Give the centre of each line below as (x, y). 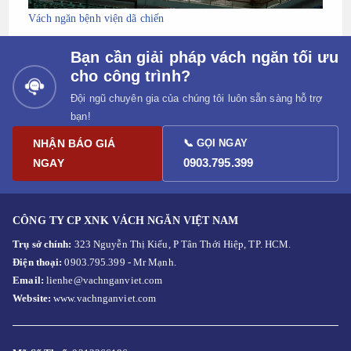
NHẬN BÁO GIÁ (74, 144)
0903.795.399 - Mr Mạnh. (120, 262)
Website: (33, 299)
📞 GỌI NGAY (218, 143)
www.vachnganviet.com (105, 299)
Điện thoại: (39, 262)
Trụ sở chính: (43, 244)
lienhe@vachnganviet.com (104, 280)
